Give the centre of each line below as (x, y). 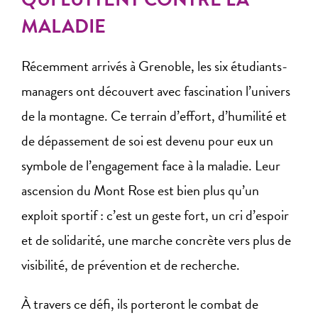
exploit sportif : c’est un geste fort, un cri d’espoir (155, 215)
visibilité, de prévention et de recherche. (131, 265)
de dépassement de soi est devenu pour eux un (147, 141)
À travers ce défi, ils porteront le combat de (140, 303)
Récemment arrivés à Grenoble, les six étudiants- (154, 66)
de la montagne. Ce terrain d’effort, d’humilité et (154, 116)
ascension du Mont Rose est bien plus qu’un (140, 191)
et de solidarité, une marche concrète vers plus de (156, 240)
